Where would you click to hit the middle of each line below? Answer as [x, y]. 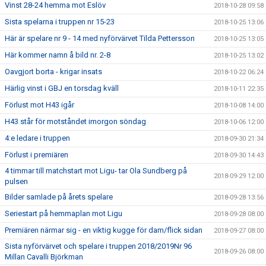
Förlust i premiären [37, 155]
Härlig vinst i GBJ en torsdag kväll [62, 88]
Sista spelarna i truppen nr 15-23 [60, 22]
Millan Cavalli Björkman [44, 257]
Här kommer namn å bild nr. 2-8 [58, 55]
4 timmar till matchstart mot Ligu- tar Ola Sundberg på [96, 171]
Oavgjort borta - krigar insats [53, 72]
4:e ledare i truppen [37, 138]
